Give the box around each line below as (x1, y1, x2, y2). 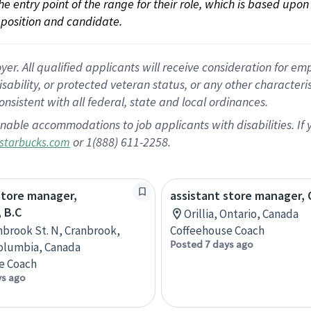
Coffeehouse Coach (170, 223, 264, 238)
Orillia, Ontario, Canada (184, 206, 299, 221)
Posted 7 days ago (170, 238, 253, 251)
